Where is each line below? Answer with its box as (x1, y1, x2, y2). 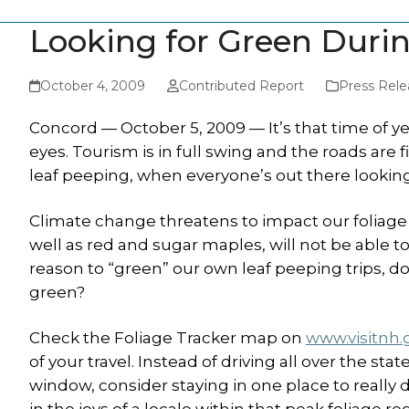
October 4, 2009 (40, 78, 146, 94)
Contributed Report (178, 78, 304, 94)
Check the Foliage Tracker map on (29, 329, 306, 347)
